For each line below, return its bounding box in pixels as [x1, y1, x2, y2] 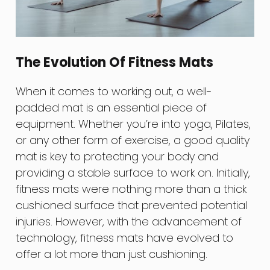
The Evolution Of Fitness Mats [16, 52, 214, 72]
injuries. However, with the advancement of [16, 213, 242, 229]
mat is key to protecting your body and [16, 148, 219, 164]
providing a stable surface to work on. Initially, [16, 165, 251, 180]
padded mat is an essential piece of [16, 99, 207, 115]
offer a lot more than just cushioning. [16, 246, 208, 262]
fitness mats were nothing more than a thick [16, 181, 247, 196]
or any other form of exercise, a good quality [16, 132, 250, 148]
